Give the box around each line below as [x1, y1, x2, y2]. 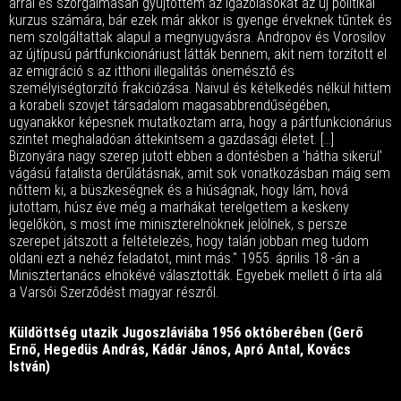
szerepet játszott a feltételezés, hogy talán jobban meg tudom [9, 233, 369, 250]
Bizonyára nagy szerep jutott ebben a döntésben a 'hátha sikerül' [9, 148, 382, 165]
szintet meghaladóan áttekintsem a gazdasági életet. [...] [9, 131, 334, 148]
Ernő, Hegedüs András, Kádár [9, 341, 187, 358]
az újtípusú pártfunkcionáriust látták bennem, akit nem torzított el [9, 46, 387, 63]
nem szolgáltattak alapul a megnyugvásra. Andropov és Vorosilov [9, 29, 386, 46]
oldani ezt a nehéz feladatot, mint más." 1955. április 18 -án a [9, 250, 360, 267]
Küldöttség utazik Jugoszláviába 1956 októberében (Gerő [9, 324, 363, 341]
